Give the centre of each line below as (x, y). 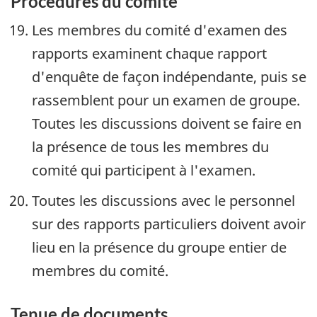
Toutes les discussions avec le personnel (163, 201)
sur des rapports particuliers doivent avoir (169, 224)
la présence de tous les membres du (150, 147)
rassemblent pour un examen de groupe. (166, 100)
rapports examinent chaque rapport (149, 54)
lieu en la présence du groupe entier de (159, 248)
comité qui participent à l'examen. (144, 171)
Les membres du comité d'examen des (160, 30)
